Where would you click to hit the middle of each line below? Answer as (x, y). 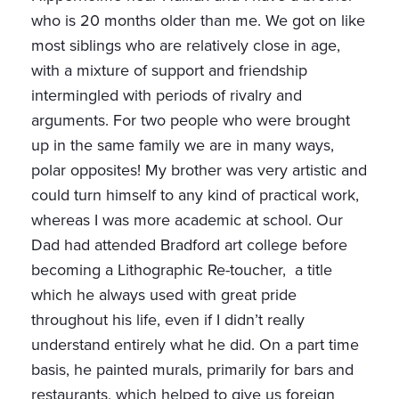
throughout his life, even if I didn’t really (168, 320)
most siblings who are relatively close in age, (186, 46)
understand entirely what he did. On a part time (195, 345)
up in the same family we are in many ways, (183, 146)
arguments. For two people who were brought (191, 121)
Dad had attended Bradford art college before (189, 245)
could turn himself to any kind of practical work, (195, 195)
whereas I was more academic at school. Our (187, 220)
